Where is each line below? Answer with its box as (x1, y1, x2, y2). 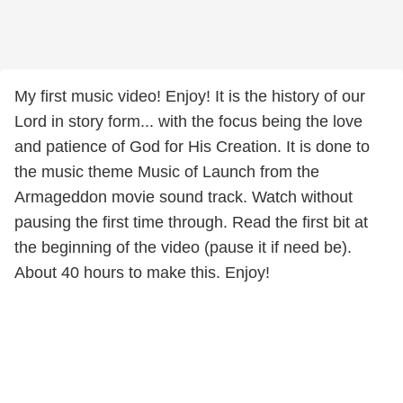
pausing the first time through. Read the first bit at (14, 213, 368, 231)
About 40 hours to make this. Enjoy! (14, 264, 270, 282)
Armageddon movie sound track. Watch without (14, 188, 353, 206)
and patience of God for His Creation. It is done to (14, 138, 370, 156)
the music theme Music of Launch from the (14, 163, 319, 181)
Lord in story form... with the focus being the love (14, 112, 363, 130)
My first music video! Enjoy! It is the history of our (14, 87, 365, 105)
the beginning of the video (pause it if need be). (14, 238, 352, 256)
